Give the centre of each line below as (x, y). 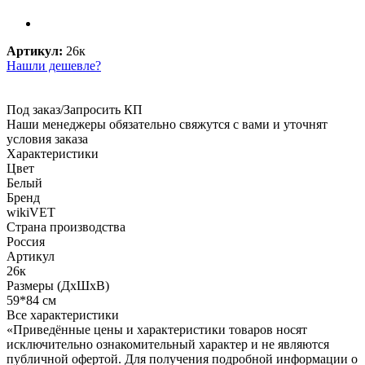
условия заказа (47, 139)
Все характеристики (63, 314)
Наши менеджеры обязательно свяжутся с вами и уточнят (167, 124)
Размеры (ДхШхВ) (58, 285)
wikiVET (31, 212)
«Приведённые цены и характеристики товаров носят (157, 329)
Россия (26, 241)
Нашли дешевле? (54, 65)
